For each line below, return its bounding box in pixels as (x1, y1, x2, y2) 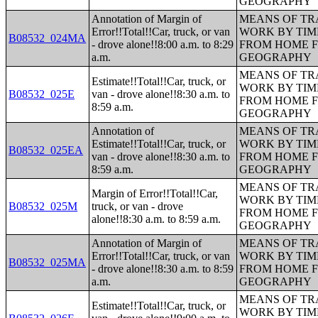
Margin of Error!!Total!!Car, (92, 187, 219, 199)
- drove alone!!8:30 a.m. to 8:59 (92, 263, 234, 275)
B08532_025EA (9, 144, 84, 156)
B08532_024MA (9, 32, 87, 44)
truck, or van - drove (92, 200, 184, 212)
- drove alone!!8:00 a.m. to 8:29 (92, 38, 234, 50)
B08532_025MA (9, 256, 87, 268)
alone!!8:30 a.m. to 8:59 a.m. (92, 213, 221, 225)
